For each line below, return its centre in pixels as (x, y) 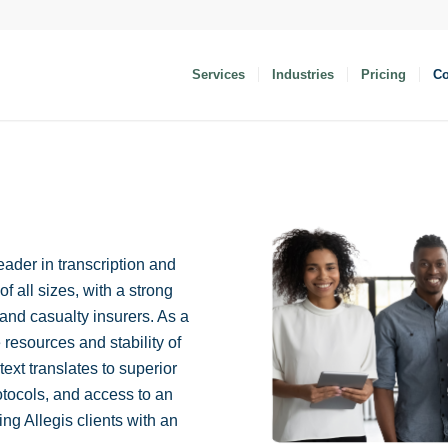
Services (219, 74)
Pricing (384, 74)
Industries (303, 74)
